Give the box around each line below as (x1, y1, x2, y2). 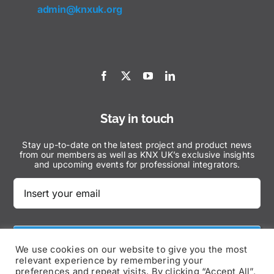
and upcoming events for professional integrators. (34, 159, 240, 170)
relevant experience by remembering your (15, 255, 204, 266)
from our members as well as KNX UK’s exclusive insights (19, 149, 255, 160)
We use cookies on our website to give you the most (15, 244, 248, 255)
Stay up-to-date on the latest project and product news (22, 139, 252, 150)
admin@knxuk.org (37, 3, 123, 16)
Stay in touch (100, 111, 174, 127)
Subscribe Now (105, 234, 169, 245)
